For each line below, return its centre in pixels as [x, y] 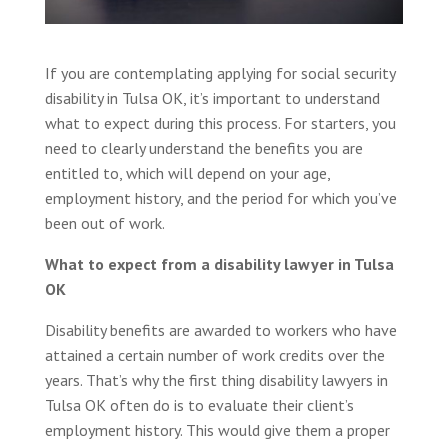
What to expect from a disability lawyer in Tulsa [219, 264]
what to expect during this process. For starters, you [220, 123]
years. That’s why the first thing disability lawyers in [216, 380]
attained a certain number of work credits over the [214, 355]
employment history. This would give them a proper [217, 430]
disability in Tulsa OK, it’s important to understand [212, 98]
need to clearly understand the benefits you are [203, 148]
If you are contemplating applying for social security [219, 73]
